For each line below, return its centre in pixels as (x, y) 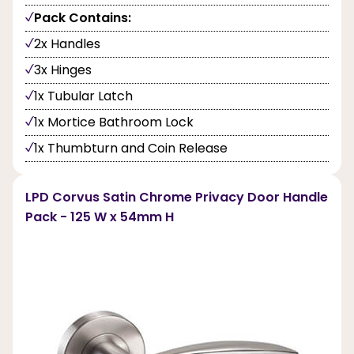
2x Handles (67, 44)
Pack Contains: (83, 18)
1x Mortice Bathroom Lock (114, 122)
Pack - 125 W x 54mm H (100, 217)
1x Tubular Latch (83, 96)
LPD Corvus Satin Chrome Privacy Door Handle (177, 198)
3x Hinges (63, 70)
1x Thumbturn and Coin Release (131, 149)
